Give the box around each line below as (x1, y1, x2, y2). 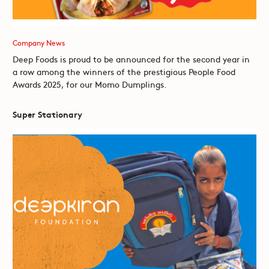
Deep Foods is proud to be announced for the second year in (12, 52, 250, 65)
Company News (12, 37, 65, 47)
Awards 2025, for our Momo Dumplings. (12, 77, 167, 90)
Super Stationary (12, 107, 82, 120)
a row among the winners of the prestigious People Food (12, 65, 235, 77)
